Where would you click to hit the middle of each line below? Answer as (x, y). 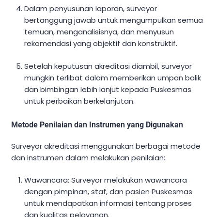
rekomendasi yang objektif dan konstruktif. (101, 44)
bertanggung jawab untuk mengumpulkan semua (114, 20)
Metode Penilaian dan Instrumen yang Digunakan (97, 124)
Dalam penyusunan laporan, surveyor (91, 9)
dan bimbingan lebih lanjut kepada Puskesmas (108, 89)
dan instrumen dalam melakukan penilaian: (88, 157)
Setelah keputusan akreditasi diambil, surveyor (108, 66)
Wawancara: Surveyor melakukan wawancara (106, 180)
